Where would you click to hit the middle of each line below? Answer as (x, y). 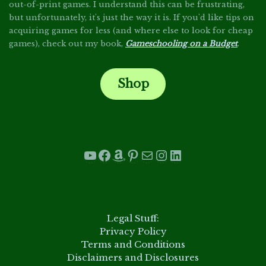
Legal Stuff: (133, 218)
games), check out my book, (67, 44)
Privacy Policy (133, 231)
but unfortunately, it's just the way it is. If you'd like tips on (132, 18)
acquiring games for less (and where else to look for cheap (131, 31)
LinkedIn (202, 154)
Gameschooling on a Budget (181, 44)
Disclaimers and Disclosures (133, 257)
